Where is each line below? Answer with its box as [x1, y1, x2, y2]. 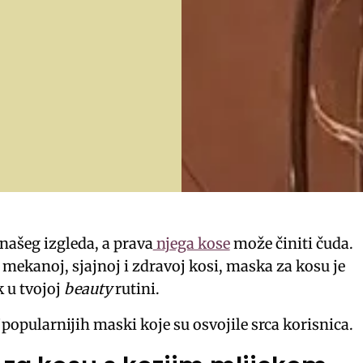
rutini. [111, 279, 160, 298]
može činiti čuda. [229, 233, 353, 253]
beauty [63, 279, 112, 298]
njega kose [152, 233, 230, 253]
